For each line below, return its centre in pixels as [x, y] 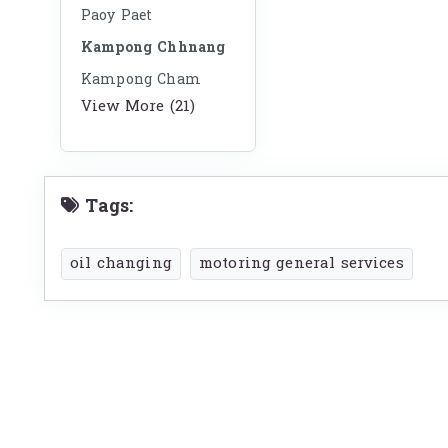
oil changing [121, 263]
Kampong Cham [141, 79]
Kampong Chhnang [153, 47]
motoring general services [301, 263]
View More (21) [138, 106]
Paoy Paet [117, 15]
